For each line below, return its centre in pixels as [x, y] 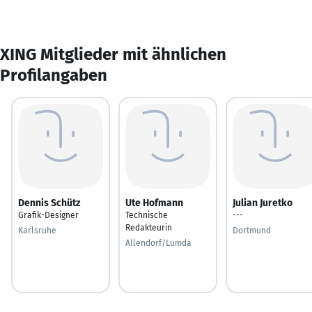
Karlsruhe [37, 230]
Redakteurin [149, 227]
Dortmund [252, 230]
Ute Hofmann [154, 203]
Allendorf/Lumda [158, 243]
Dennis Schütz [49, 203]
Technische [147, 215]
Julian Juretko [263, 203]
